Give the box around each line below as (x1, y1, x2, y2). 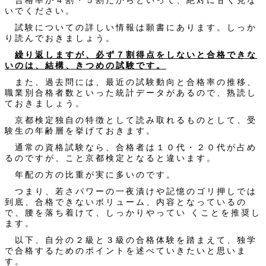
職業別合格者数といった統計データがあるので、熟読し (5, 88, 257, 97)
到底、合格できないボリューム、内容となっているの (5, 197, 247, 207)
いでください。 (5, 6, 75, 15)
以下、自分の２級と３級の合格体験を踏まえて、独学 (5, 235, 257, 245)
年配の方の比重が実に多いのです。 (5, 170, 176, 179)
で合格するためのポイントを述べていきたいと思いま (5, 246, 247, 255)
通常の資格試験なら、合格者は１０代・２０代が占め (5, 142, 257, 152)
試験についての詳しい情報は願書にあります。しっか (5, 23, 257, 32)
